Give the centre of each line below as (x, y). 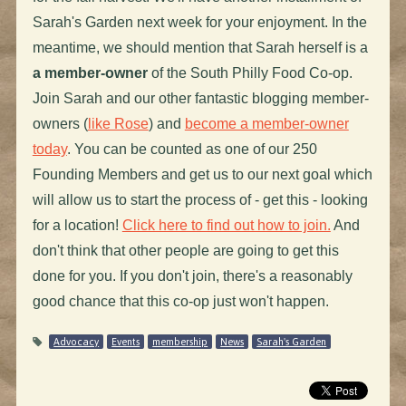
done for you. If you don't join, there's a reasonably (192, 275)
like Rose (118, 123)
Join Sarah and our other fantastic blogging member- (200, 98)
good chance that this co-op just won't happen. (180, 301)
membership (180, 341)
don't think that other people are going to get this (185, 250)
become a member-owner (266, 123)
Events (126, 341)
